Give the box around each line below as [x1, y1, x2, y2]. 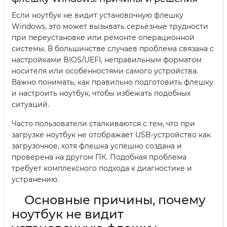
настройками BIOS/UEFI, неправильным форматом [12, 55, 202, 65]
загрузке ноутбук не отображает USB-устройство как [12, 130, 211, 140]
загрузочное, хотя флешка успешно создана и [12, 141, 182, 151]
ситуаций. [12, 100, 49, 109]
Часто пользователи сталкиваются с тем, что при [12, 119, 195, 129]
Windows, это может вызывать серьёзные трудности [12, 22, 208, 31]
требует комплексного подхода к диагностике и [12, 164, 192, 173]
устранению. [12, 175, 59, 184]
